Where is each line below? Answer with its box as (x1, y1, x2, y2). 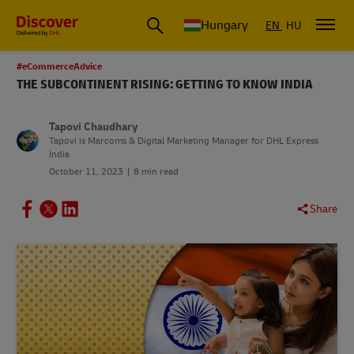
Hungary (201, 17, 248, 33)
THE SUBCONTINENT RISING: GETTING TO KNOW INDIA (17, 77, 313, 92)
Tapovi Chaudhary (49, 120, 137, 134)
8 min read (134, 166, 179, 178)
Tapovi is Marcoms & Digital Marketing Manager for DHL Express (49, 135, 318, 147)
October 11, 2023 (49, 166, 123, 178)
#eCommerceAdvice (17, 61, 102, 73)
